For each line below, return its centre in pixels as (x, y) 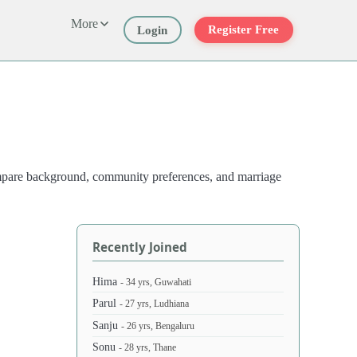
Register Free (244, 30)
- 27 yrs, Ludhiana (155, 304)
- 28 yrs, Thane (148, 348)
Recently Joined (140, 247)
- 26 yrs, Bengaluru (158, 326)
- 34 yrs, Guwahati (156, 282)
